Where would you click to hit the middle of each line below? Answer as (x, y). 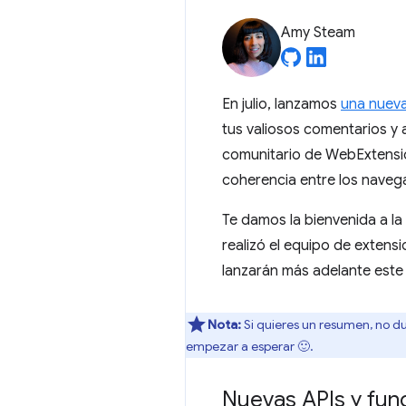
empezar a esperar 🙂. (250, 346)
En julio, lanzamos (281, 104)
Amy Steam (318, 33)
